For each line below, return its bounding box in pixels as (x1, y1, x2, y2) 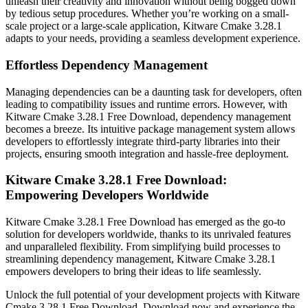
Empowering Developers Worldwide (5, 188, 208, 203)
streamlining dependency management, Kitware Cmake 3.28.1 (5, 253, 276, 265)
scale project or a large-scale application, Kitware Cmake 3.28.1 (5, 20, 282, 32)
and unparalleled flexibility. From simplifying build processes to (5, 241, 280, 253)
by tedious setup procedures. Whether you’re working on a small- (5, 8, 289, 20)
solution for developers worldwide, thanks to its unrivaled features (5, 228, 291, 241)
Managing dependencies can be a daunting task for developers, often (5, 85, 302, 98)
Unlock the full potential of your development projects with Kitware (5, 289, 300, 301)
